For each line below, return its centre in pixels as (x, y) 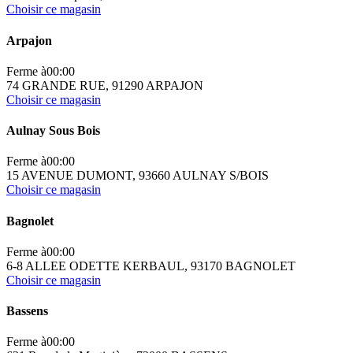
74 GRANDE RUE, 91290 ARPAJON (105, 85)
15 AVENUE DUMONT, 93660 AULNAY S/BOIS (137, 176)
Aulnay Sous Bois (53, 131)
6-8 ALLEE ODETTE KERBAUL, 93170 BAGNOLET (151, 266)
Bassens (27, 311)
